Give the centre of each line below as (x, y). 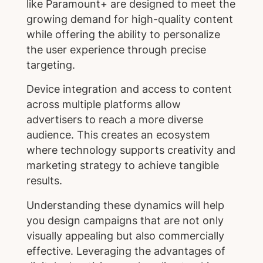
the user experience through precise (116, 49)
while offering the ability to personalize (123, 34)
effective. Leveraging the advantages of (126, 251)
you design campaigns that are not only (125, 221)
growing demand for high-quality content (129, 19)
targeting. (50, 65)
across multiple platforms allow (103, 104)
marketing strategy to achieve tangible (122, 166)
